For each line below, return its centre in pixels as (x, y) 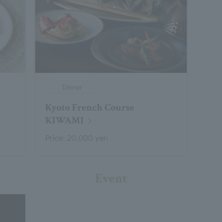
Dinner (72, 87)
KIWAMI (64, 121)
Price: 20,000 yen (76, 138)
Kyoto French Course (89, 108)
